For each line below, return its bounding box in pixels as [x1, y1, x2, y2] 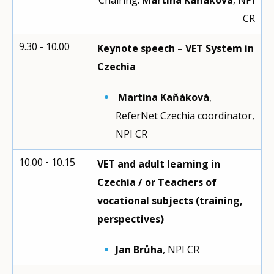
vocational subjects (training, [97, 194, 243, 207]
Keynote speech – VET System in [97, 42, 254, 55]
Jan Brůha [116, 243, 163, 256]
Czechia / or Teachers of [97, 176, 217, 189]
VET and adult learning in [97, 157, 220, 171]
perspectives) [97, 212, 164, 226]
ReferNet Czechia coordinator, [116, 109, 254, 122]
